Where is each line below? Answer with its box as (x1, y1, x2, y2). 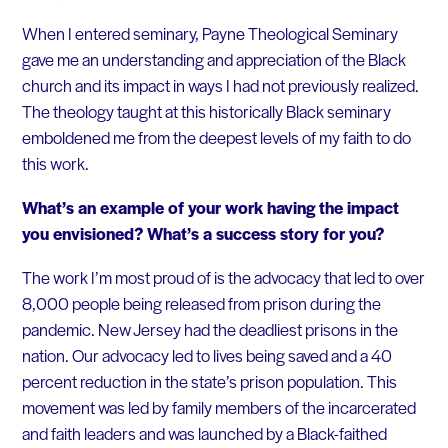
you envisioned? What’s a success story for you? (21, 221, 384, 246)
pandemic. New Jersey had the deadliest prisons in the (21, 316, 398, 341)
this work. (21, 151, 89, 176)
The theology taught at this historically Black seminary (21, 99, 391, 124)
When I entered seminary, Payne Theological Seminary (21, 21, 398, 46)
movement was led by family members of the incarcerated (21, 394, 416, 419)
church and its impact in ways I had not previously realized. (21, 73, 419, 98)
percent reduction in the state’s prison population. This (21, 368, 397, 393)
